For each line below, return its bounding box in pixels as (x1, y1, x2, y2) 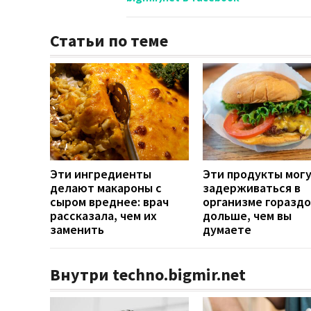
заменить (50, 221, 104, 237)
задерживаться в (203, 179, 301, 196)
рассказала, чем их (50, 207, 157, 224)
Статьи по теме (50, 29, 168, 51)
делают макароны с (50, 179, 162, 196)
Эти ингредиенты (50, 165, 151, 182)
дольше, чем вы (203, 207, 292, 224)
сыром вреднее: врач (50, 193, 169, 210)
